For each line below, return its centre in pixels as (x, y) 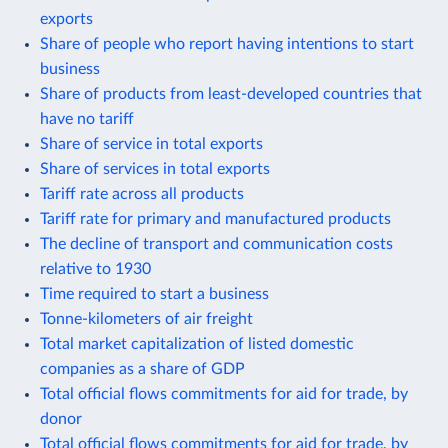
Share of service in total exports (151, 143)
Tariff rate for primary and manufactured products (215, 218)
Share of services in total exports (155, 168)
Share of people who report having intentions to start (227, 43)
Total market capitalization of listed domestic (197, 343)
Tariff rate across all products (142, 193)
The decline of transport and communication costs (216, 243)
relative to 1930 (95, 268)
